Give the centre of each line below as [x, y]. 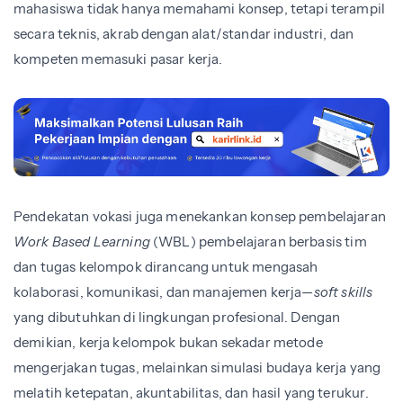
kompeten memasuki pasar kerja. [118, 58]
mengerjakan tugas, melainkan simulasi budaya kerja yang [197, 368]
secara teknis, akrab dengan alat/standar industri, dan [184, 33]
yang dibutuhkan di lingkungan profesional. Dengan [177, 318]
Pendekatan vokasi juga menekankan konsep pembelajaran [200, 217]
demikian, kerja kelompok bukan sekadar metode [168, 343]
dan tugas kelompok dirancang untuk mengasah [166, 267]
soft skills [343, 292]
